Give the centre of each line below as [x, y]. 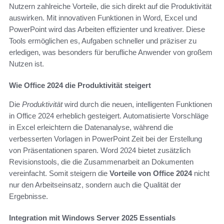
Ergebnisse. [28, 196]
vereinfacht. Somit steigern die [59, 173]
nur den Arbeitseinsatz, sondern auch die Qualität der [95, 185]
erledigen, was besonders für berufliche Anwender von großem [111, 52]
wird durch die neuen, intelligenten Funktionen [137, 104]
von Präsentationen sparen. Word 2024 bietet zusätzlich [100, 150]
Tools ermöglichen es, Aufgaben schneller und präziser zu [103, 41]
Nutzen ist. [26, 64]
